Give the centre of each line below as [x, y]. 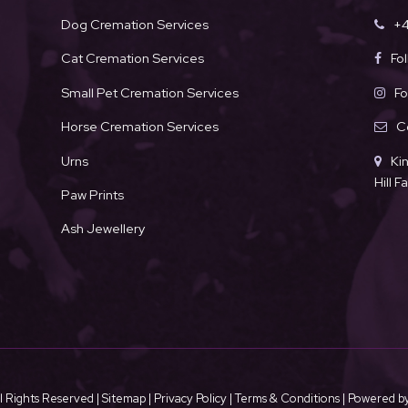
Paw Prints [92, 195]
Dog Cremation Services [134, 25]
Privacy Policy [190, 398]
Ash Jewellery [102, 229]
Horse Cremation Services [139, 127]
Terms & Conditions [288, 398]
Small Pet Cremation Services [149, 92]
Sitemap [123, 398]
